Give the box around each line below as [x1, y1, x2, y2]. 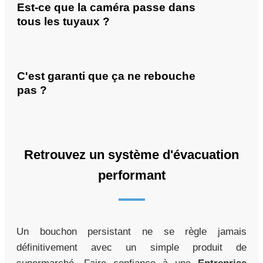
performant [97, 168, 166, 183]
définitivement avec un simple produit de [16, 242, 247, 254]
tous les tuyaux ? [17, 15, 110, 28]
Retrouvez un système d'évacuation [24, 147, 239, 163]
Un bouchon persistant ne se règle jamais [16, 226, 247, 238]
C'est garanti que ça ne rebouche [17, 70, 195, 83]
